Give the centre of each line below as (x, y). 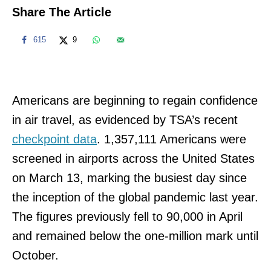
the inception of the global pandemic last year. (135, 197)
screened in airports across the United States (133, 158)
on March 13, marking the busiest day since (129, 178)
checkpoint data (54, 139)
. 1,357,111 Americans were (171, 139)
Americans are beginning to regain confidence (135, 100)
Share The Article (62, 12)
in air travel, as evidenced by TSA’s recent (125, 119)
